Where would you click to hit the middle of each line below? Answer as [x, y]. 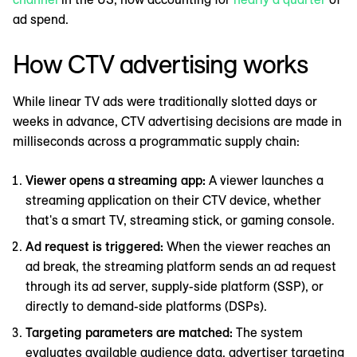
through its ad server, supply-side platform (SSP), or [175, 286]
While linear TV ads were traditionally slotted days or [165, 101]
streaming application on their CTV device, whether [173, 200]
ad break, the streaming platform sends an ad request [181, 266]
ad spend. [41, 19]
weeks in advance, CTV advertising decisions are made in [177, 121]
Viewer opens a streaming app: [117, 180]
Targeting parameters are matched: [131, 332]
